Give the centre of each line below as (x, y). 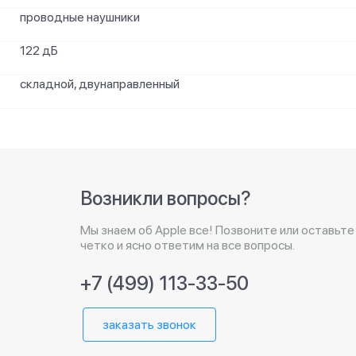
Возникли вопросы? (166, 198)
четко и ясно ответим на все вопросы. (188, 245)
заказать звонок (149, 325)
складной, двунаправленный (100, 84)
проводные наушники (80, 17)
